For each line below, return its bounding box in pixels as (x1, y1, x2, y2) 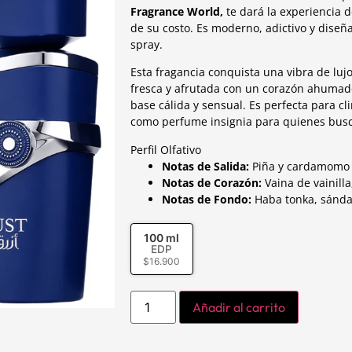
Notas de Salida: (161, 158, 249, 174)
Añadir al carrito (192, 299, 285, 315)
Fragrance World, (130, 3, 223, 19)
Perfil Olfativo (130, 141, 201, 157)
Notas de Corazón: (161, 174, 262, 190)
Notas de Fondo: (161, 191, 251, 207)
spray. (130, 36, 163, 52)
